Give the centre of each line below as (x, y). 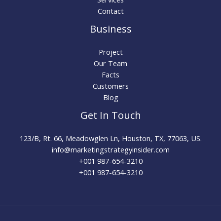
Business (110, 29)
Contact (110, 11)
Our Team (110, 63)
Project (110, 52)
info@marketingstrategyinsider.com (110, 150)
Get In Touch (110, 115)
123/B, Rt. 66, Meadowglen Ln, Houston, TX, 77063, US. (110, 138)
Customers (110, 86)
